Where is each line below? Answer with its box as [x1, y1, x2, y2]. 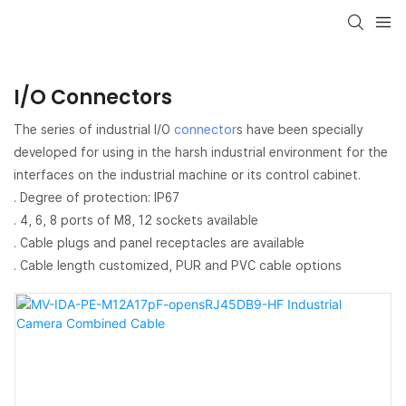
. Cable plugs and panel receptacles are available [14, 235, 304, 250]
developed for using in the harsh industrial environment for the [14, 144, 388, 159]
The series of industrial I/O [14, 121, 174, 137]
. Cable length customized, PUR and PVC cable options [14, 257, 342, 273]
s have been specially [237, 121, 362, 137]
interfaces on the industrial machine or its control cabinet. [14, 167, 361, 182]
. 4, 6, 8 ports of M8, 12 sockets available [14, 212, 258, 227]
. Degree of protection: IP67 [14, 189, 179, 205]
